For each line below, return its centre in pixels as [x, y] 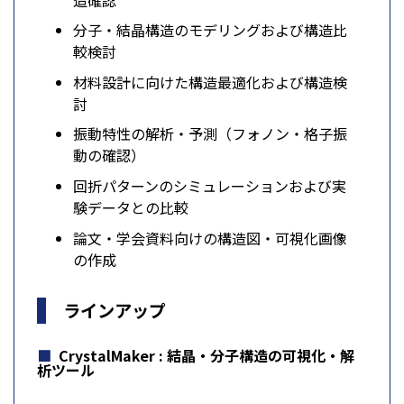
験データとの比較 [131, 207]
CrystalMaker [109, 355]
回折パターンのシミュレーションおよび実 [210, 185]
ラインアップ [115, 310]
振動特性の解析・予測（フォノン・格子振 [210, 134]
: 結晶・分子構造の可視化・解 [257, 355]
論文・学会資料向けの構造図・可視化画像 [210, 238]
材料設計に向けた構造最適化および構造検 [210, 82]
